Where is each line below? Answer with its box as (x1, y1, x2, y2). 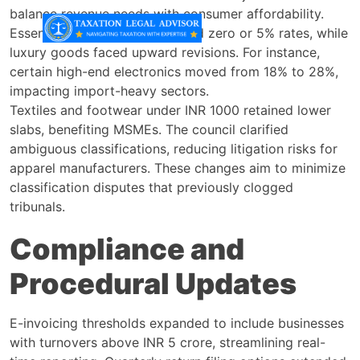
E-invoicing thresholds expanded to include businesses (10, 314, 344, 331)
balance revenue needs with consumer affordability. (10, 5, 324, 22)
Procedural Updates (10, 265, 297, 301)
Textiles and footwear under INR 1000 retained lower (10, 101, 331, 118)
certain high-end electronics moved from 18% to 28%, (10, 63, 338, 80)
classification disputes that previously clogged (10, 178, 293, 195)
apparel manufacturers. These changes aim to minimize (10, 159, 346, 176)
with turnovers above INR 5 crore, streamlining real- (10, 333, 325, 350)
